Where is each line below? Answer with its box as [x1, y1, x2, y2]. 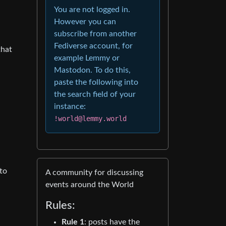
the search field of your [54, 90, 136, 98]
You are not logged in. [54, 5, 130, 14]
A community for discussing [45, 168, 143, 177]
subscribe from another [54, 29, 137, 38]
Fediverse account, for [54, 41, 133, 50]
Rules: [45, 199, 75, 211]
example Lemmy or [54, 53, 120, 62]
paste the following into [54, 78, 138, 86]
